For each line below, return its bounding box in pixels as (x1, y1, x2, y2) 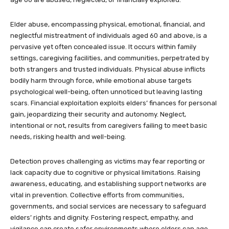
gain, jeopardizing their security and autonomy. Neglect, (10, 110, 186, 119)
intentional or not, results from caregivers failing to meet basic (10, 122, 207, 130)
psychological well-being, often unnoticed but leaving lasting (10, 88, 202, 96)
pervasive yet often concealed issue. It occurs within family (10, 43, 196, 51)
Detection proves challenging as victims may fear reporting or (10, 157, 205, 166)
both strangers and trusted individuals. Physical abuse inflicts (10, 65, 205, 74)
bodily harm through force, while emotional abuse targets (10, 77, 192, 85)
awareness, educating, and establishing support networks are (10, 180, 207, 188)
